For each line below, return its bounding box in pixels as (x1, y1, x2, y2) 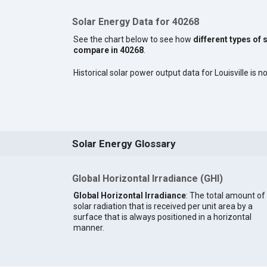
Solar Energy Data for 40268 (72, 16, 199, 28)
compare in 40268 (73, 45, 144, 55)
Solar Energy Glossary (72, 138, 176, 150)
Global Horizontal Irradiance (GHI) (72, 173, 223, 185)
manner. (73, 222, 104, 232)
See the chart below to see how (73, 35, 193, 45)
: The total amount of (185, 190, 265, 200)
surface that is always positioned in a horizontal (73, 212, 252, 222)
